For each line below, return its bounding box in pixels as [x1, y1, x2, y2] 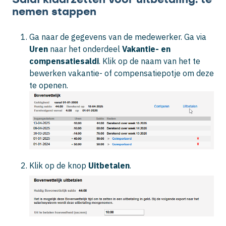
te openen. [29, 80, 68, 91]
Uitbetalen [88, 160, 130, 171]
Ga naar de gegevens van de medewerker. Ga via [29, 32, 206, 42]
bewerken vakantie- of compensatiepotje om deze [29, 68, 214, 79]
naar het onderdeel [50, 44, 122, 54]
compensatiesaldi [29, 56, 99, 67]
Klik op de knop [29, 160, 88, 171]
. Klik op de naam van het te [99, 56, 200, 67]
